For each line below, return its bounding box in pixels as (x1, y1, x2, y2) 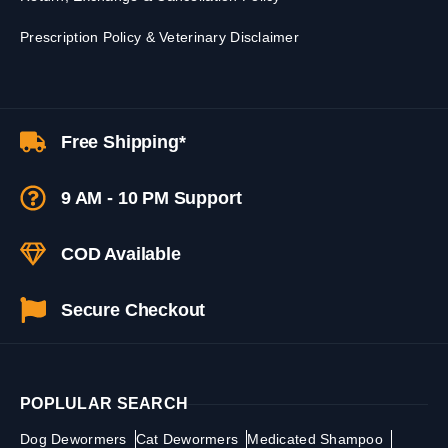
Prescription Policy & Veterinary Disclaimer (20, 29, 300, 45)
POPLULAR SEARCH (20, 395, 189, 412)
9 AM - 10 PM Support (61, 187, 242, 208)
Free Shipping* (61, 131, 186, 152)
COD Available (61, 243, 181, 264)
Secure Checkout (61, 299, 206, 320)
